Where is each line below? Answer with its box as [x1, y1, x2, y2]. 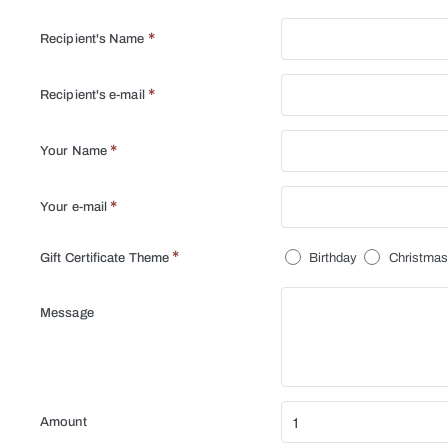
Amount [40, 415, 87, 430]
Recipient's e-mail [40, 88, 145, 103]
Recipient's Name [40, 32, 145, 47]
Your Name [40, 144, 107, 159]
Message [40, 306, 94, 321]
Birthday [305, 250, 358, 265]
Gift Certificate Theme [40, 250, 170, 265]
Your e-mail [40, 200, 108, 215]
